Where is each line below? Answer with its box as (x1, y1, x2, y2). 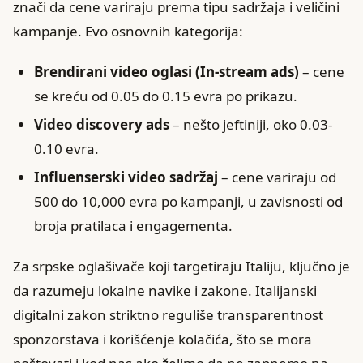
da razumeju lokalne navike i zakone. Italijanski (13, 280, 317, 300)
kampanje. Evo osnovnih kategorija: (13, 21, 243, 41)
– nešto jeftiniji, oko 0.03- (169, 114, 332, 134)
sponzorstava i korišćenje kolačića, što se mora (13, 329, 312, 348)
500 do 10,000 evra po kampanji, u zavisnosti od (33, 191, 343, 211)
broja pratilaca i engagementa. (33, 216, 233, 235)
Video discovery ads (33, 114, 169, 134)
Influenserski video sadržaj (33, 167, 218, 186)
